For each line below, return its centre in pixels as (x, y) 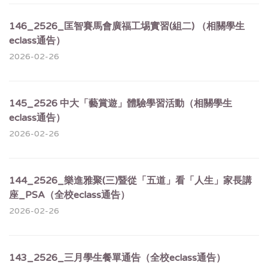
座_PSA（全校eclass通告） (69, 195)
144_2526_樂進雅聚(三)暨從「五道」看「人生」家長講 (130, 181)
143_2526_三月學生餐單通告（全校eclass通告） (117, 258)
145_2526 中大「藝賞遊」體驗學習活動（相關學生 (121, 103)
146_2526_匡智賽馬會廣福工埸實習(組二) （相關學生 (127, 26)
